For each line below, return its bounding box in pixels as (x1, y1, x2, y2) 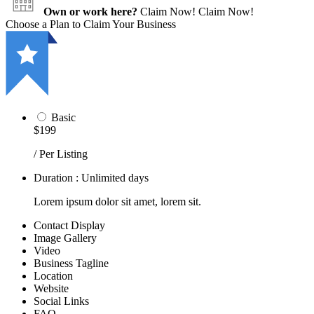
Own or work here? (43, 5, 137, 18)
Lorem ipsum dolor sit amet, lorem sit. (34, 195, 201, 207)
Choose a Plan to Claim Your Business (6, 18, 176, 30)
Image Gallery (34, 231, 97, 244)
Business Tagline (34, 257, 109, 269)
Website (34, 282, 69, 294)
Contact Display (34, 219, 105, 231)
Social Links (34, 294, 89, 307)
